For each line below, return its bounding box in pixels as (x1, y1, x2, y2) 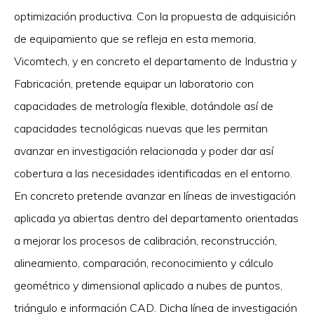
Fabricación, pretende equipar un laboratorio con (14, 76, 254, 90)
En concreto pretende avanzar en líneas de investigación (14, 188, 296, 203)
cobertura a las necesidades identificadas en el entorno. (14, 165, 292, 180)
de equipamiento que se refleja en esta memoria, (14, 31, 256, 46)
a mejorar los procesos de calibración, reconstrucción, (14, 233, 277, 247)
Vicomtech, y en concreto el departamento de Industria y (14, 53, 296, 68)
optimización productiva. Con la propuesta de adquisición (14, 8, 296, 23)
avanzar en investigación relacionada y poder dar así (14, 143, 273, 158)
